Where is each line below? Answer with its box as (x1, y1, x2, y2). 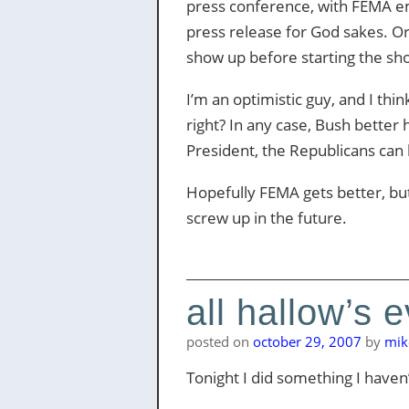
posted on (185, 332, 253, 351)
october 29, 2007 (252, 332, 362, 351)
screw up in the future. (185, 207, 347, 228)
